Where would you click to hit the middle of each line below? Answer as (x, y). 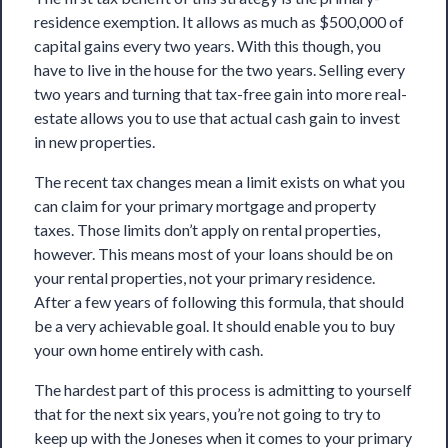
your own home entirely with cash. (148, 350)
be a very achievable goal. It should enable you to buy (214, 326)
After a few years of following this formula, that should (219, 302)
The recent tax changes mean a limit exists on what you (219, 182)
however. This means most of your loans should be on (213, 254)
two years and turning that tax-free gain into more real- (220, 94)
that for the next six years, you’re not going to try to (207, 414)
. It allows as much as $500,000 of (290, 22)
